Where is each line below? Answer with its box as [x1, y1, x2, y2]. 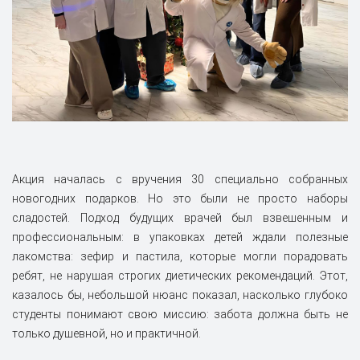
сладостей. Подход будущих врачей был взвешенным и [12, 211, 348, 225]
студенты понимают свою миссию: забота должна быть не [12, 308, 348, 321]
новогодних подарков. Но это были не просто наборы [12, 192, 348, 206]
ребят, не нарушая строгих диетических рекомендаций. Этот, [12, 269, 348, 283]
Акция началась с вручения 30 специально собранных [12, 173, 348, 186]
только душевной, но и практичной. [12, 327, 201, 341]
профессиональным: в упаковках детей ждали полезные [12, 231, 348, 244]
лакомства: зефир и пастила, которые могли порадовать [12, 250, 348, 264]
